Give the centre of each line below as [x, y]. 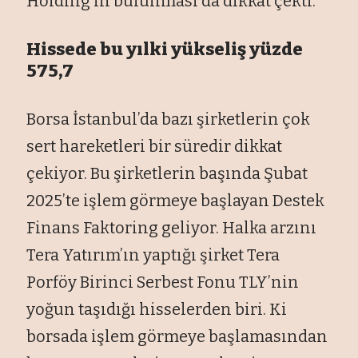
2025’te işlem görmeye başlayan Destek [176, 200]
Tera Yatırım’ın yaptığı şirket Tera [153, 255]
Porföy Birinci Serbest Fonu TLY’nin [163, 282]
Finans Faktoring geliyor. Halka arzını [172, 227]
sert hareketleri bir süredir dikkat [155, 146]
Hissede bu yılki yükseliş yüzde [165, 49]
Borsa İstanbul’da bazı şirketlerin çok [169, 119]
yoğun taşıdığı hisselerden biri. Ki [157, 309]
